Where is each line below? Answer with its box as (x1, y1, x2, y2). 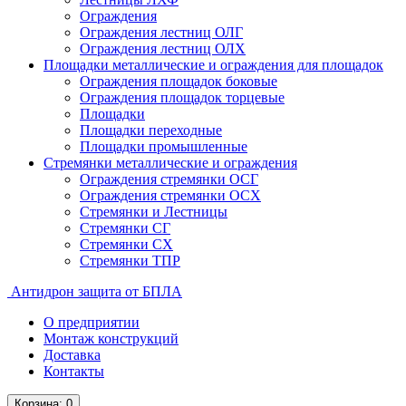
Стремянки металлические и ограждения (43, 155, 297, 170)
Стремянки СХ (80, 237, 173, 252)
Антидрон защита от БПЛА (7, 284, 182, 299)
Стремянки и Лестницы (80, 204, 227, 219)
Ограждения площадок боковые (80, 73, 277, 89)
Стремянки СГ (80, 220, 170, 236)
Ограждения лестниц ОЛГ (80, 24, 243, 40)
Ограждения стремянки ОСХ (80, 188, 261, 203)
